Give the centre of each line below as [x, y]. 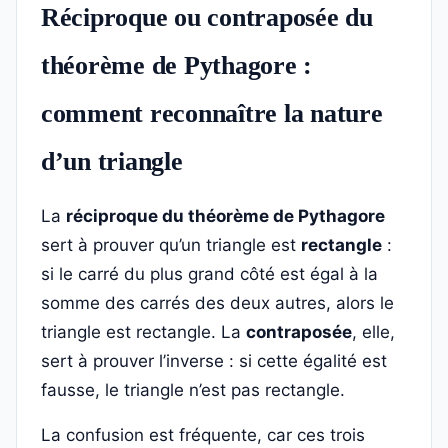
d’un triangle [112, 161]
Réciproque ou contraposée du [207, 17]
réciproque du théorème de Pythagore [225, 216]
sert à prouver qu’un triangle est [171, 245]
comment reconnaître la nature [212, 113]
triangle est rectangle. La [143, 332]
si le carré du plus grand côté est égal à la [209, 274]
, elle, [373, 332]
